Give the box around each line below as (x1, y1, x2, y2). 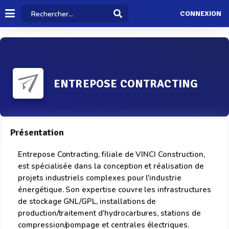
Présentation (10, 127, 64, 138)
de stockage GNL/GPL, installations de (18, 196, 156, 207)
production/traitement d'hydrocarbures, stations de (18, 208, 201, 218)
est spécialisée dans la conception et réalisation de (18, 161, 204, 171)
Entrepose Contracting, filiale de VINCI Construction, (18, 149, 205, 159)
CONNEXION (179, 9, 221, 18)
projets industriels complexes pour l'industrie (18, 173, 181, 183)
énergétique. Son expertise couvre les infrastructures (18, 185, 211, 195)
